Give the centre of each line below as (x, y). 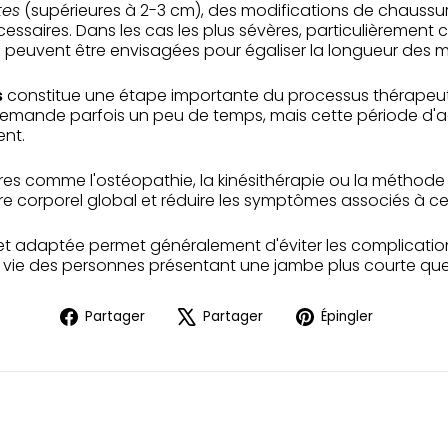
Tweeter (310, 314)
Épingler (347, 317)
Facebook (198, 354)
